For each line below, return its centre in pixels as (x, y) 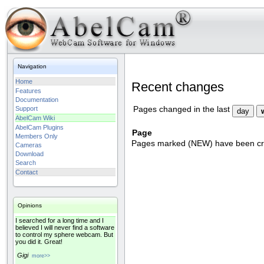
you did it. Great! (39, 242)
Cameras (29, 145)
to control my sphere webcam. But (64, 235)
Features (28, 91)
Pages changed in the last (181, 110)
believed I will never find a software (65, 227)
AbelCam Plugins (39, 127)
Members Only (37, 136)
